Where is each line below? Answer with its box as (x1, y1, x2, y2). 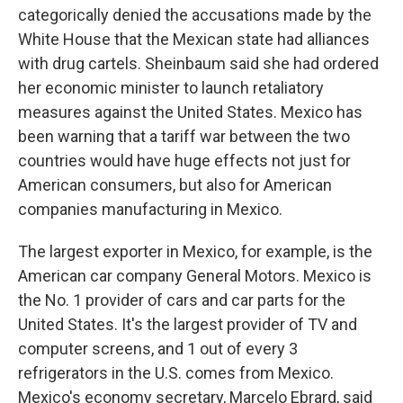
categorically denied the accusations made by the (18, 5, 372, 24)
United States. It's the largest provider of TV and (18, 315, 357, 334)
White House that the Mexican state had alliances (18, 30, 370, 49)
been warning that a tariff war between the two (18, 127, 350, 146)
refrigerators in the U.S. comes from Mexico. (18, 363, 334, 382)
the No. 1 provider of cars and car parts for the (18, 291, 345, 309)
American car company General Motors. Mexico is (18, 266, 372, 285)
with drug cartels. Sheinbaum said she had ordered (18, 54, 379, 73)
